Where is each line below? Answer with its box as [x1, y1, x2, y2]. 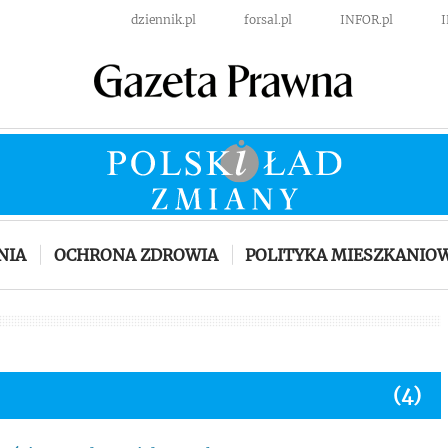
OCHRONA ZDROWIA [53, 244, 218, 265]
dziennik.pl [131, 12, 196, 27]
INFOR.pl [340, 12, 393, 27]
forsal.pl [244, 12, 292, 27]
